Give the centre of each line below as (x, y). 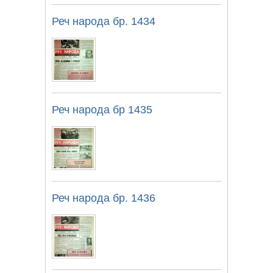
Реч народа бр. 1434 (104, 21)
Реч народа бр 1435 (102, 109)
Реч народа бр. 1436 (104, 198)
